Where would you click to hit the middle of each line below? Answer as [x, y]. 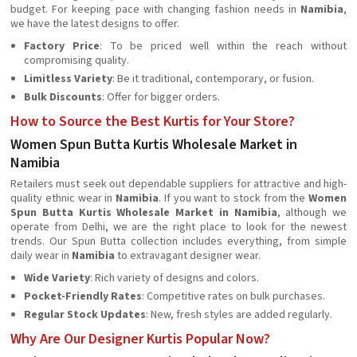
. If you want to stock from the [233, 198]
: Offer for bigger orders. [161, 97]
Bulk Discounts [63, 97]
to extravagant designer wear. [188, 256]
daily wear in [41, 256]
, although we [312, 213]
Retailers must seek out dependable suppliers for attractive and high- [178, 184]
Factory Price [62, 46]
